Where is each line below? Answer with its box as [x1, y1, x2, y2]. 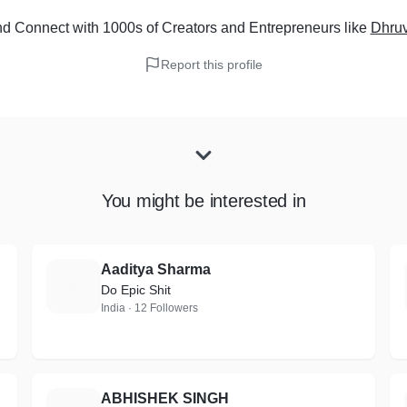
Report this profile [161, 57, 263, 72]
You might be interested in [101, 191, 306, 211]
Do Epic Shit [100, 283, 171, 297]
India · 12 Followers [100, 302, 198, 314]
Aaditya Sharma [100, 262, 211, 277]
